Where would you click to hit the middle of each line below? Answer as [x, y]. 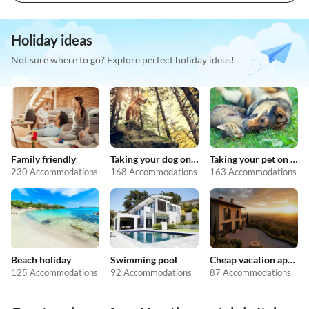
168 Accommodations [154, 171]
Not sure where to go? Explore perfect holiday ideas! [123, 60]
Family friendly [43, 159]
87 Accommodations [250, 273]
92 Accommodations [151, 273]
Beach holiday [41, 260]
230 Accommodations [54, 171]
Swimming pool [144, 260]
